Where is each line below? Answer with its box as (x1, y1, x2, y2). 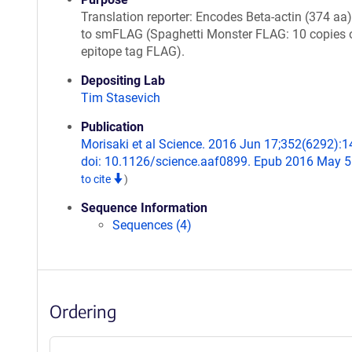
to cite (81, 173, 113, 185)
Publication (81, 119, 144, 134)
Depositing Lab (81, 73, 165, 88)
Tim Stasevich (81, 90, 160, 105)
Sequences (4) (112, 218, 192, 233)
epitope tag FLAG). (81, 44, 185, 59)
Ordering (49, 300, 116, 322)
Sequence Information (81, 200, 207, 215)
